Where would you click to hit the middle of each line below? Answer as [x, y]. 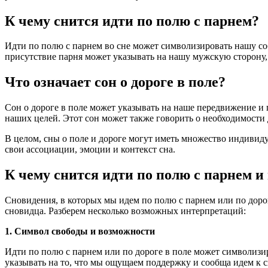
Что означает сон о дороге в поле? [115, 82]
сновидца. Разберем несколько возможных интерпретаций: [125, 211]
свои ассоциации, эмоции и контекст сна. [90, 150]
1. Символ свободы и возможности [80, 232]
